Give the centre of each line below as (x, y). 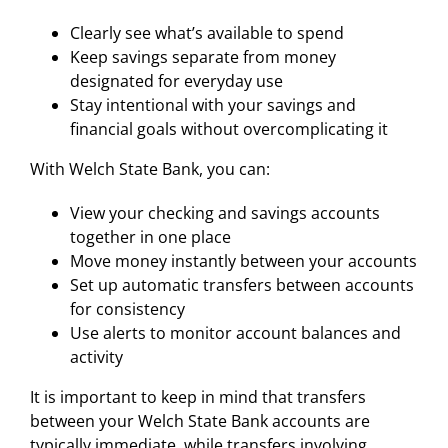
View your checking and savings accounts (224, 212)
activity (96, 356)
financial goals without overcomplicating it (228, 128)
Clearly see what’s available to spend (206, 32)
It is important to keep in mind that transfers (197, 396)
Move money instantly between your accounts (243, 260)
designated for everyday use (176, 80)
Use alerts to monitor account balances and (235, 332)
